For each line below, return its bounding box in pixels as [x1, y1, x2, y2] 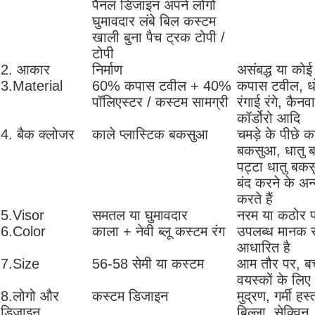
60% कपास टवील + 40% [92, 78, 231, 94]
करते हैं [237, 191, 273, 207]
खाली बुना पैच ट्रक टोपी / [92, 30, 225, 46]
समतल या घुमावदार [92, 207, 188, 224]
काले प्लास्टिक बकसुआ [92, 127, 208, 143]
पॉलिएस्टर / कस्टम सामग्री [92, 94, 229, 110]
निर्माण [92, 62, 122, 78]
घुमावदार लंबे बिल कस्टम [92, 13, 216, 30]
